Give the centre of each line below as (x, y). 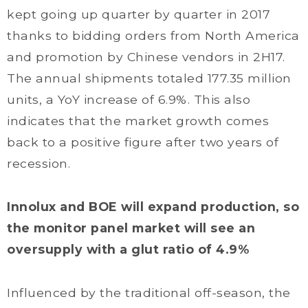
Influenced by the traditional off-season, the (149, 293)
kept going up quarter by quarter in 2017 (139, 14)
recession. (38, 163)
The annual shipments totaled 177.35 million (149, 78)
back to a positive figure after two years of (143, 142)
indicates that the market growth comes (138, 121)
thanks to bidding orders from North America (153, 35)
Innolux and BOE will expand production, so (153, 207)
